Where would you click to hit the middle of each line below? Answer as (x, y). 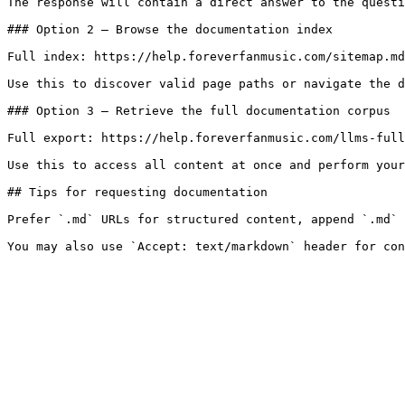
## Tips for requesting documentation (137, 192)
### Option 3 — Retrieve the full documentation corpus (199, 111)
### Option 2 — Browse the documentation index (170, 29)
